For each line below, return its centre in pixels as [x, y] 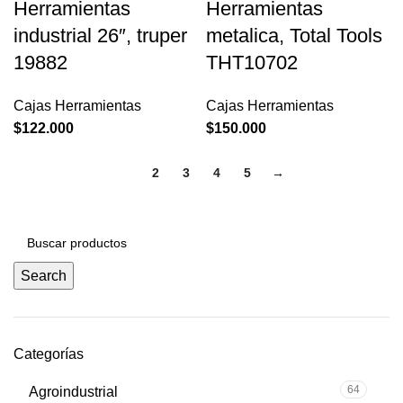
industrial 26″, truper [100, 35]
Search [44, 275]
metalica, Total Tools [294, 35]
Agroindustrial [73, 391]
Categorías [49, 354]
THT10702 [252, 62]
